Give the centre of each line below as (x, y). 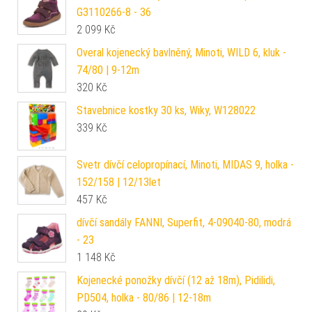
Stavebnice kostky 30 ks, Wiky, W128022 (166, 110)
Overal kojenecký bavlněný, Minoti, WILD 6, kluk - (181, 52)
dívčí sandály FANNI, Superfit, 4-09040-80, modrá (184, 222)
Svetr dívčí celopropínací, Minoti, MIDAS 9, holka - (185, 164)
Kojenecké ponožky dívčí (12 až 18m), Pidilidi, (176, 280)
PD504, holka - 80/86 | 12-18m (144, 297)
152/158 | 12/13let (119, 182)
